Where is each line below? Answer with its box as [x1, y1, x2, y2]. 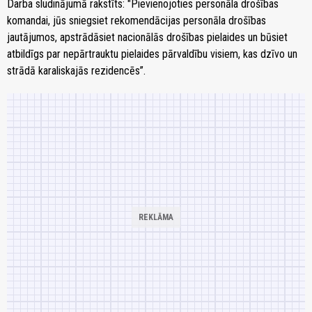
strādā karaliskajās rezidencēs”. [7, 63, 146, 77]
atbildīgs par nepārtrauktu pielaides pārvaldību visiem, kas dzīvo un [7, 47, 297, 61]
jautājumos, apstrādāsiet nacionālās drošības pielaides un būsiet [7, 30, 288, 44]
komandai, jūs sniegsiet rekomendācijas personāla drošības [7, 13, 266, 27]
